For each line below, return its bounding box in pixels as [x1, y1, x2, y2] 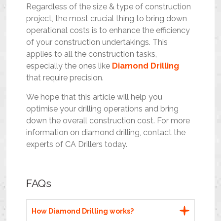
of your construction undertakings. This [26, 37, 168, 47]
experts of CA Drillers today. [26, 140, 130, 149]
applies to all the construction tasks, [26, 49, 157, 59]
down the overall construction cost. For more [26, 116, 190, 126]
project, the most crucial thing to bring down [26, 14, 187, 24]
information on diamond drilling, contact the [26, 128, 186, 138]
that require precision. [26, 73, 106, 83]
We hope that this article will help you [26, 92, 163, 102]
